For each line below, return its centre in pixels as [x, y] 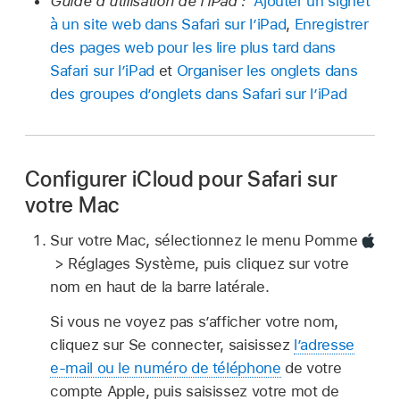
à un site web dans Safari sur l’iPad [168, 24]
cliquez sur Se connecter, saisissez [172, 345]
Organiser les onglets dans [267, 70]
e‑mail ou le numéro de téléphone [166, 368]
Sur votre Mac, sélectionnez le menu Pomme [206, 241]
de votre [311, 368]
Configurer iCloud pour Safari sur [181, 179]
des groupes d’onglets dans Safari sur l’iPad [199, 93]
